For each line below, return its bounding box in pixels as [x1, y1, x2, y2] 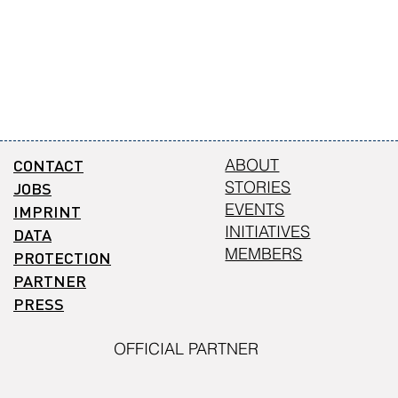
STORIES [225, 177, 291, 198]
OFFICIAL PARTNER [114, 338, 259, 360]
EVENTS [225, 199, 285, 220]
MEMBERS [225, 243, 303, 265]
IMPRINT [13, 201, 81, 222]
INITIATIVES [225, 221, 311, 243]
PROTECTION [13, 247, 111, 268]
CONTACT [13, 155, 84, 176]
